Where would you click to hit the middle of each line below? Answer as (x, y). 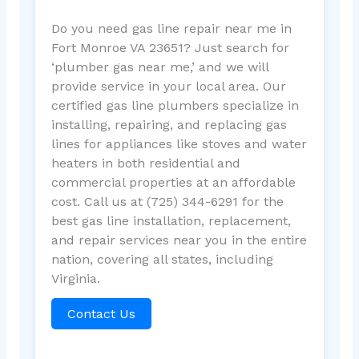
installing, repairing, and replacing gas (169, 124)
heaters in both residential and (145, 163)
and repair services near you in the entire (179, 240)
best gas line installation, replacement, (171, 220)
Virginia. (75, 278)
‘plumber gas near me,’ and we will (159, 67)
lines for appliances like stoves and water (179, 143)
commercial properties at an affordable (173, 182)
